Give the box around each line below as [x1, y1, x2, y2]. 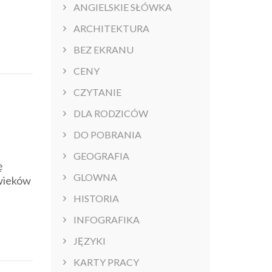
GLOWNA [73, 171, 117, 183]
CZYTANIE [73, 86, 121, 98]
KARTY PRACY [73, 256, 139, 268]
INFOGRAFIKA [73, 214, 140, 226]
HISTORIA [73, 192, 119, 205]
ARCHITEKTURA [73, 22, 149, 35]
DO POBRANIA [73, 129, 141, 141]
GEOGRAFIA [73, 150, 129, 162]
